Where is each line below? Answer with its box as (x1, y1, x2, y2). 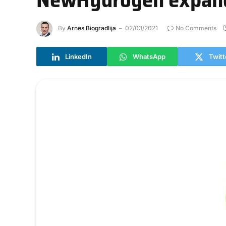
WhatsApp (132, 52, 165, 61)
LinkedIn (65, 52, 92, 61)
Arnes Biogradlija (67, 24, 116, 32)
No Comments (176, 24, 216, 32)
